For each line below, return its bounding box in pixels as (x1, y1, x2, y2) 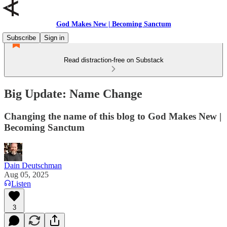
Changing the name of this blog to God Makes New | (4, 110, 221, 122)
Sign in (44, 34, 64, 42)
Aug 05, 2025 (4, 170, 49, 179)
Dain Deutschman (4, 161, 62, 170)
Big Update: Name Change (4, 87, 142, 100)
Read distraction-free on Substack (63, 56, 164, 64)
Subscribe (7, 34, 36, 42)
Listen (11, 179, 31, 188)
